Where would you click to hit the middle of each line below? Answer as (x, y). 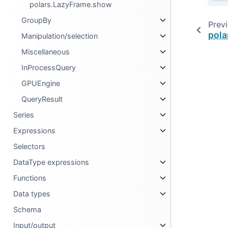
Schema (27, 209)
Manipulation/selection (60, 36)
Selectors (30, 146)
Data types (32, 194)
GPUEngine (41, 83)
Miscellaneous (46, 52)
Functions (30, 178)
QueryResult (42, 99)
